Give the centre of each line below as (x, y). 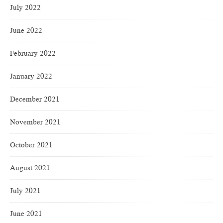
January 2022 (31, 76)
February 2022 (33, 54)
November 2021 (35, 122)
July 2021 (25, 191)
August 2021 (30, 168)
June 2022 (26, 31)
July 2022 (25, 8)
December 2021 (35, 99)
